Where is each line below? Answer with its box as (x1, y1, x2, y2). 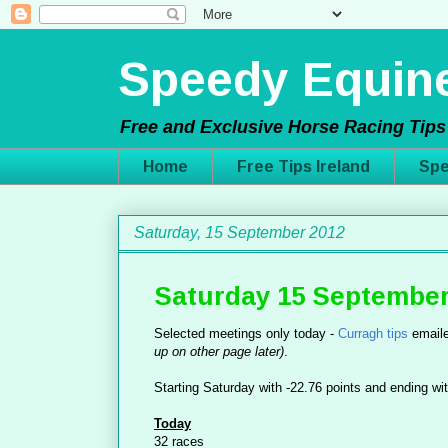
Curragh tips (338, 326, 408, 342)
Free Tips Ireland (237, 157, 370, 175)
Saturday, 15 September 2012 (134, 224, 345, 242)
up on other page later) (154, 344, 284, 360)
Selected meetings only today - (154, 326, 338, 342)
